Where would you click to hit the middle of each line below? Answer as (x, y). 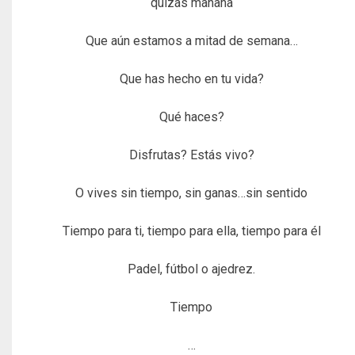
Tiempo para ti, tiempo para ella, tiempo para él (191, 231)
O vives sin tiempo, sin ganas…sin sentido (192, 193)
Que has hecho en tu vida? (191, 78)
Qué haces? (191, 116)
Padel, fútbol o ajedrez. (192, 269)
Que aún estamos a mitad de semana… (191, 40)
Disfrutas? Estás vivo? (191, 155)
